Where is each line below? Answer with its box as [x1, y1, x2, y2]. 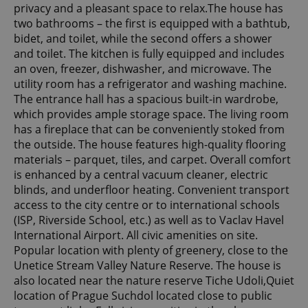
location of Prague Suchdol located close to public [14, 288, 272, 304]
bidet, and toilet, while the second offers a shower [14, 31, 272, 47]
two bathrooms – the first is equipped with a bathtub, [14, 16, 290, 32]
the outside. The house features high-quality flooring [14, 137, 286, 153]
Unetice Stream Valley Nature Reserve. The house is [14, 258, 281, 274]
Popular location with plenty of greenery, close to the [14, 243, 288, 258]
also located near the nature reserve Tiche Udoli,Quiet [14, 273, 294, 289]
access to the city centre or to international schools [14, 197, 280, 213]
